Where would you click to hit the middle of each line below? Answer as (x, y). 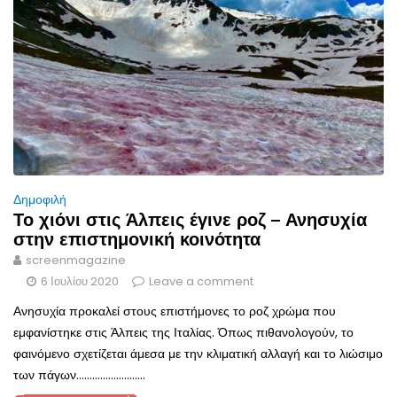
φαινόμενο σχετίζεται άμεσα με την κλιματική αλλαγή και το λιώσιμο (198, 354)
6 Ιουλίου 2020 (80, 282)
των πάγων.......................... (79, 375)
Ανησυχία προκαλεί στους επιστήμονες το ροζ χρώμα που (175, 311)
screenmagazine (76, 261)
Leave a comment (201, 282)
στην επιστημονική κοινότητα (137, 240)
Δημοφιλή (40, 200)
